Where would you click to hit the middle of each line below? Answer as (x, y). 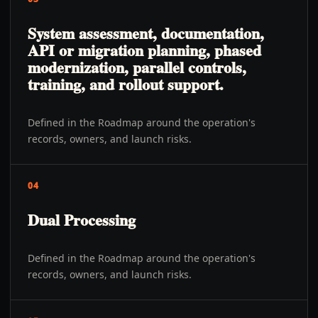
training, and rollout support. (126, 84)
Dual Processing (82, 220)
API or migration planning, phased (144, 50)
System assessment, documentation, (146, 33)
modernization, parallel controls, (137, 67)
